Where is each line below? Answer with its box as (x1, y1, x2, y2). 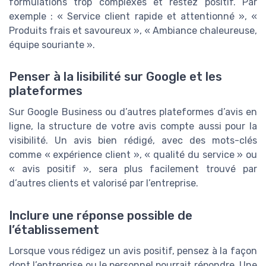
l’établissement (9, 222, 99, 237)
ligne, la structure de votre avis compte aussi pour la (9, 121, 257, 132)
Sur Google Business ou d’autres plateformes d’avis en (9, 106, 257, 118)
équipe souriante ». (9, 39, 95, 51)
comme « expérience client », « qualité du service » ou (9, 149, 257, 161)
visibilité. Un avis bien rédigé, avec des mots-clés (9, 135, 257, 147)
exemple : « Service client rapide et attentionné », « (9, 11, 257, 23)
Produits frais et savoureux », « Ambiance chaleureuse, (9, 25, 257, 37)
